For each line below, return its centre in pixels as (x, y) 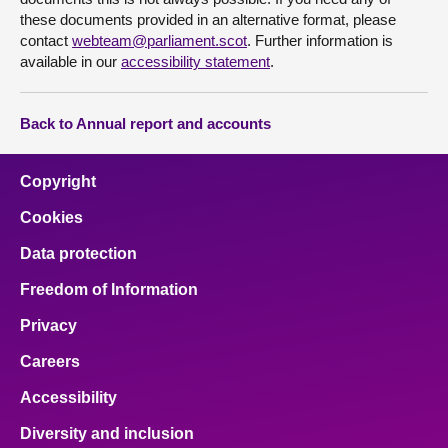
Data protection (78, 253)
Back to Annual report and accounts (145, 123)
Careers (50, 361)
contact (46, 40)
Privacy (48, 325)
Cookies (51, 217)
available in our (70, 61)
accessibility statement (195, 61)
